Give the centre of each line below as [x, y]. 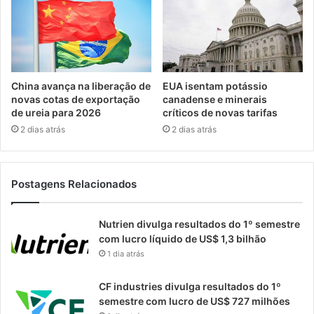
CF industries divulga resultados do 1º [190, 286]
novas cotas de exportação [76, 99]
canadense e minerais [215, 99]
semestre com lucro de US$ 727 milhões [194, 301]
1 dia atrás [126, 254]
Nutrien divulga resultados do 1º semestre [199, 224]
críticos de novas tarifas [221, 112]
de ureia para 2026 [57, 112]
